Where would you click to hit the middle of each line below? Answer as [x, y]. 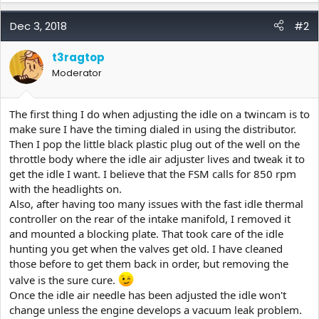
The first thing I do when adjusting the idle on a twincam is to [159, 114]
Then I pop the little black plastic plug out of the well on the [155, 144]
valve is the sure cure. [64, 280]
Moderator [77, 73]
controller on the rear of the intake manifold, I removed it [150, 219]
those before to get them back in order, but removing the [149, 263]
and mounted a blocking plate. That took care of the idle [146, 234]
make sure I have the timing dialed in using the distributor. [153, 129]
